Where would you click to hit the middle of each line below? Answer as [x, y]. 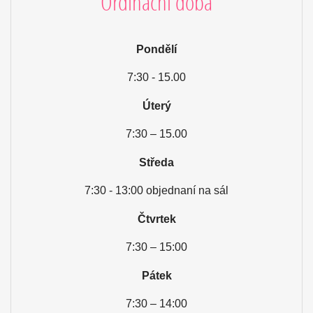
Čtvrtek [156, 219]
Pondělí [156, 49]
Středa [156, 162]
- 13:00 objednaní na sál [167, 190]
